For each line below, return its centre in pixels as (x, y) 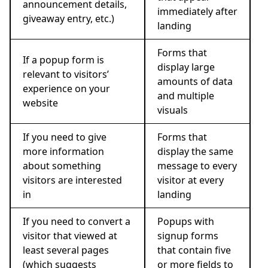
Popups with (186, 221)
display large (186, 67)
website (40, 103)
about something (62, 165)
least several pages (66, 250)
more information (63, 151)
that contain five (194, 250)
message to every (197, 165)
